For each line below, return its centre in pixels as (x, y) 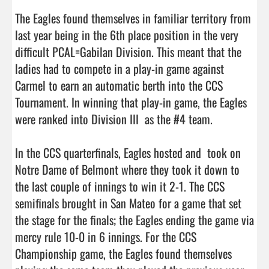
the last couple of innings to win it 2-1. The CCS (120, 186)
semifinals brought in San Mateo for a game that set (128, 203)
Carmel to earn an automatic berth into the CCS (119, 85)
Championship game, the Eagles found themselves (123, 253)
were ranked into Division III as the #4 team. (115, 119)
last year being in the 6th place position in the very (127, 35)
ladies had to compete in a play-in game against (119, 68)
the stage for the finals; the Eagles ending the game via (134, 219)
